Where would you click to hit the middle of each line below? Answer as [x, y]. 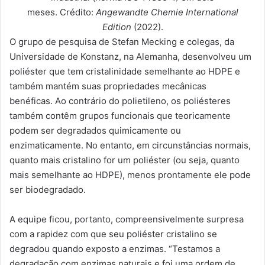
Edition [117, 27]
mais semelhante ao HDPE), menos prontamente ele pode [130, 174]
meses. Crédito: [61, 12]
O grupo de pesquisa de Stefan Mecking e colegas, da [122, 41]
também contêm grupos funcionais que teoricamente [120, 115]
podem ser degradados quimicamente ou [95, 130]
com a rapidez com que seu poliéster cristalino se [113, 234]
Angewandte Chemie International [167, 12]
